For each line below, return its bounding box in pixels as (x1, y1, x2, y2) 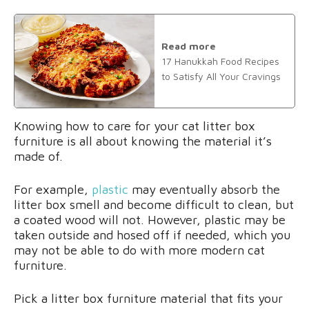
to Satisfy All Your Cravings (161, 70, 281, 82)
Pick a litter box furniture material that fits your (14, 291, 283, 306)
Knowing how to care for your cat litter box (14, 119, 255, 134)
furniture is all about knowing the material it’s (14, 134, 272, 149)
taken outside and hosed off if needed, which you (14, 228, 290, 243)
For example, (14, 182, 92, 197)
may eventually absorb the (128, 182, 280, 197)
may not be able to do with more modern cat (14, 243, 265, 258)
